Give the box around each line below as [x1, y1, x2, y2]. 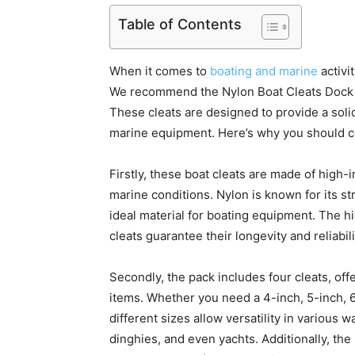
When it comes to [109, 63, 210, 78]
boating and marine [210, 63, 318, 78]
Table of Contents [118, 15, 242, 32]
